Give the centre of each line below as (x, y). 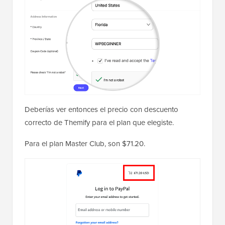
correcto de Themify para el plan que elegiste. (99, 123)
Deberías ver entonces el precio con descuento (101, 110)
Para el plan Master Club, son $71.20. (85, 144)
